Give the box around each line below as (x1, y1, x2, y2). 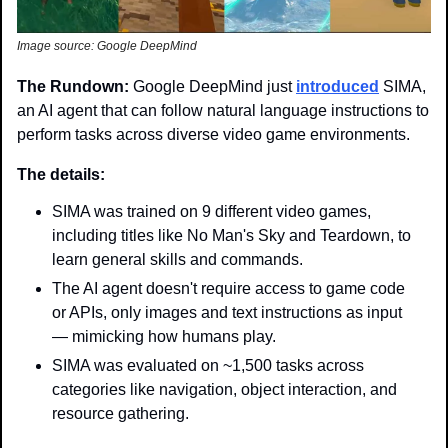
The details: (17, 166, 109, 184)
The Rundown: (17, 78, 133, 96)
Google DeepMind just (133, 78, 296, 96)
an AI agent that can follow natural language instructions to (17, 102, 429, 120)
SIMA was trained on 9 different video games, (52, 203, 371, 221)
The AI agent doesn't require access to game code (52, 280, 405, 298)
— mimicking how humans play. (52, 328, 276, 346)
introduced (296, 78, 379, 96)
